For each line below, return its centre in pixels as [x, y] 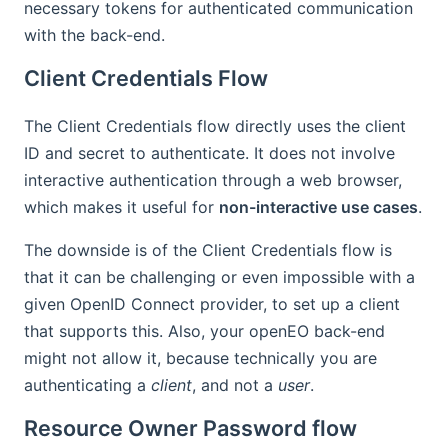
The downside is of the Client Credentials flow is [208, 249]
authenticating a [87, 384]
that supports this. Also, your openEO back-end [204, 330]
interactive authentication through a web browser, [213, 179]
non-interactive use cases [318, 206]
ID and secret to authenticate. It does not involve [209, 152]
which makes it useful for [121, 206]
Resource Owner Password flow [191, 427]
